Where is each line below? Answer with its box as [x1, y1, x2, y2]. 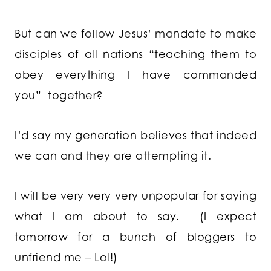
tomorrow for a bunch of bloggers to [15, 230, 256, 244]
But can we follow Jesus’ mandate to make [15, 27, 256, 41]
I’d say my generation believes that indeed [15, 128, 256, 142]
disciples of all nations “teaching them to [15, 47, 256, 61]
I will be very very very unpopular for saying [15, 189, 256, 203]
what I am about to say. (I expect [15, 209, 256, 223]
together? [48, 88, 103, 102]
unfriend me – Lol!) [15, 250, 118, 264]
